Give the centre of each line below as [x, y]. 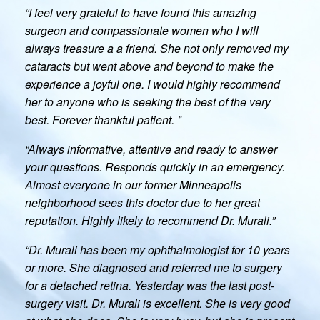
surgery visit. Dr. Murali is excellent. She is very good [157, 303]
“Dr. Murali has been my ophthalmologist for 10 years [157, 249]
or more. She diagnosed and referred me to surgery [154, 267]
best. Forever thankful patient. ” [103, 119]
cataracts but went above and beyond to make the [149, 66]
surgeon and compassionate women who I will [142, 30]
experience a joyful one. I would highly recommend [152, 84]
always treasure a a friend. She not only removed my [157, 48]
